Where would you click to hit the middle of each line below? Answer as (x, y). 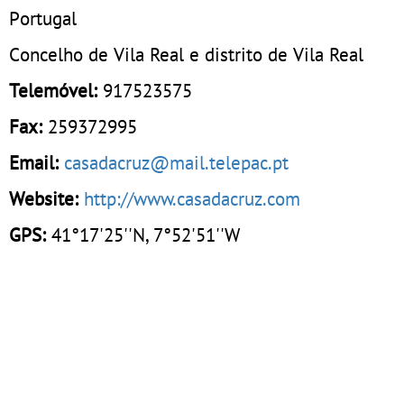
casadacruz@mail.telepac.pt (176, 162)
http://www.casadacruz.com (192, 198)
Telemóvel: (56, 90)
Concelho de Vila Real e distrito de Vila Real (186, 54)
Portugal (43, 18)
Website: (44, 198)
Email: (34, 162)
